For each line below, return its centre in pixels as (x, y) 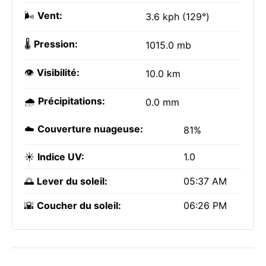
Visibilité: (58, 72)
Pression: (56, 44)
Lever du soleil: (72, 181)
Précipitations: (72, 101)
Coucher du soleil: (79, 205)
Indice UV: (61, 157)
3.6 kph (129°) (178, 17)
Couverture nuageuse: (90, 129)
